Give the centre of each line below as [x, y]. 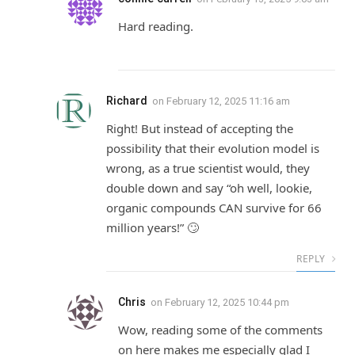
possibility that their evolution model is [213, 149]
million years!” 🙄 [153, 228]
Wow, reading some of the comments [220, 330]
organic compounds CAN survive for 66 [214, 208]
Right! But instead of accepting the [200, 129]
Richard [127, 101]
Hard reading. [156, 27]
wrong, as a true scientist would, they [208, 168]
